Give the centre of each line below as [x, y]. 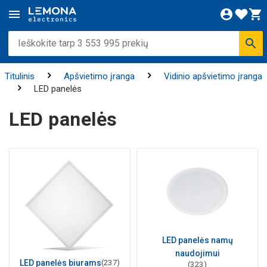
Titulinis [19, 76]
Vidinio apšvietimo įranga [213, 76]
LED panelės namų [197, 240]
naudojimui [197, 253]
